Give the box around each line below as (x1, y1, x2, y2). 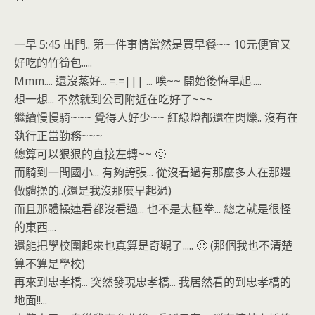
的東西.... (14, 219, 56, 235)
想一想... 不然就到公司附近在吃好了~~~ (14, 91, 213, 107)
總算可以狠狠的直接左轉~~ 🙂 (14, 146, 166, 162)
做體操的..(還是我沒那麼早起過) (14, 183, 172, 198)
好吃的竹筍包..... (14, 55, 92, 70)
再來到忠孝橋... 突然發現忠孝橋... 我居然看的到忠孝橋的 (14, 274, 291, 290)
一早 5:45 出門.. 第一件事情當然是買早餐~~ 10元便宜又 (14, 37, 291, 52)
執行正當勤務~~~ (14, 128, 103, 143)
